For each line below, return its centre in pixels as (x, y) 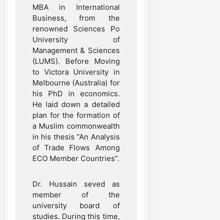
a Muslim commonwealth (76, 126)
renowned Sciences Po (76, 28)
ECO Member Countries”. (76, 158)
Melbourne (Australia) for (76, 82)
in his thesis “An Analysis (76, 137)
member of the (76, 194)
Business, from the (76, 18)
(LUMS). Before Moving (76, 61)
